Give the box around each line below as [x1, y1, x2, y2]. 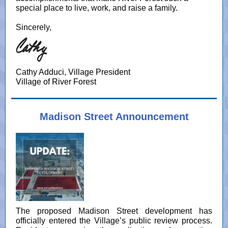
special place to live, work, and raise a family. [16, 4, 178, 12]
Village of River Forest [16, 77, 96, 86]
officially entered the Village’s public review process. [16, 216, 212, 225]
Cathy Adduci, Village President [16, 68, 130, 76]
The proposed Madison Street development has [16, 207, 212, 215]
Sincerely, [16, 23, 51, 32]
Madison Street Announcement [39, 111, 189, 122]
